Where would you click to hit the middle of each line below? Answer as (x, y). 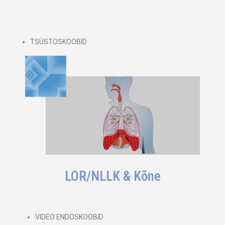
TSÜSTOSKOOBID (59, 41)
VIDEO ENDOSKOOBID (69, 217)
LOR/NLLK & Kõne (113, 176)
